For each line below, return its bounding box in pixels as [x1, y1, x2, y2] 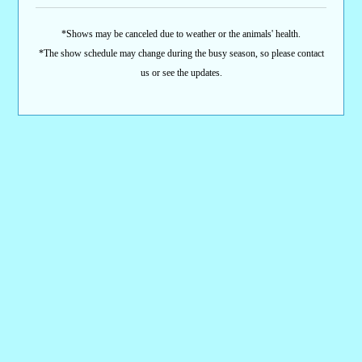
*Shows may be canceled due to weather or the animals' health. [61, 27, 301, 40]
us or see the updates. [140, 66, 222, 78]
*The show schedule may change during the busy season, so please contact [38, 47, 324, 59]
